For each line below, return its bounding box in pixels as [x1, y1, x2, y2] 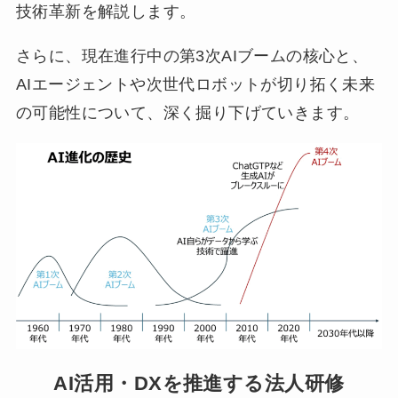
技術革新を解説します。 [15, 2, 196, 20]
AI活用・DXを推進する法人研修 [53, 371, 345, 394]
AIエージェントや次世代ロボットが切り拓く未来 [15, 75, 376, 93]
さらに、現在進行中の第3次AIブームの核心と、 [15, 46, 369, 65]
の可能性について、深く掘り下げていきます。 [15, 103, 360, 122]
